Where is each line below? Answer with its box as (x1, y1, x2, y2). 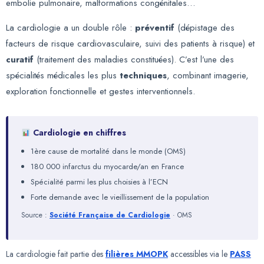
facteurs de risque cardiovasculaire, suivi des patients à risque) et (6, 37, 255, 50)
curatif (6, 52, 34, 66)
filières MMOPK (105, 247, 168, 260)
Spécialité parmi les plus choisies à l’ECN (31, 176, 168, 188)
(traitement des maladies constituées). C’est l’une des (34, 52, 234, 66)
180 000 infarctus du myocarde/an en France (31, 161, 184, 173)
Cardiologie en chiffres (30, 127, 126, 139)
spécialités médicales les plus (6, 68, 120, 82)
